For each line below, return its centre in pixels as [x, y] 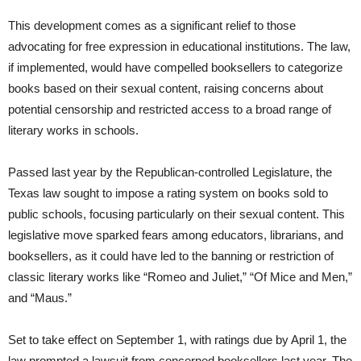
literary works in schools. [73, 131]
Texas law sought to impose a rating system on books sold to [168, 193]
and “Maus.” [40, 298]
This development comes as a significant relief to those [152, 26]
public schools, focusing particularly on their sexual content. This [176, 214]
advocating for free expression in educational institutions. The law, [179, 47]
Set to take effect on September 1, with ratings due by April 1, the [177, 340]
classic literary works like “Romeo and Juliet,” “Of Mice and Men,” [180, 277]
